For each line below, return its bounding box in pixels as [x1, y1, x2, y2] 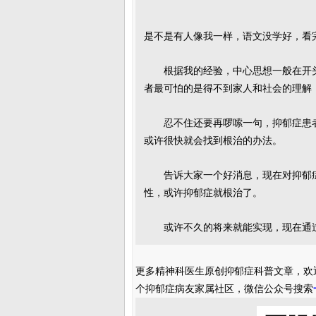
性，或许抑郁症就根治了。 [144, 188, 262, 198]
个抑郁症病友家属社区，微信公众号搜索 [135, 284, 313, 294]
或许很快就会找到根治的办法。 [144, 135, 282, 146]
